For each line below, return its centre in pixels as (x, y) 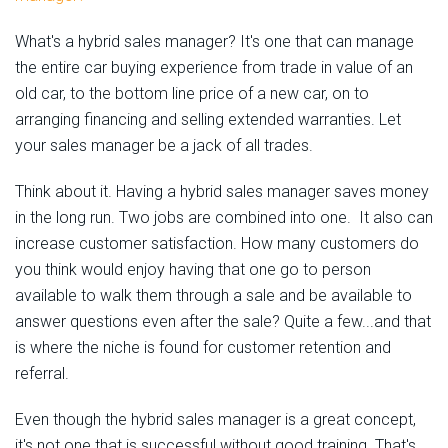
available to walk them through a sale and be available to (213, 296)
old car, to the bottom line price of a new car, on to (192, 94)
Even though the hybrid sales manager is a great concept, (215, 420)
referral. (46, 374)
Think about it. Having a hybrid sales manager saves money (222, 192)
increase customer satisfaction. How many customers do (217, 244)
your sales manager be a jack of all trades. (164, 146)
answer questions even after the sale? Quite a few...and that (223, 322)
